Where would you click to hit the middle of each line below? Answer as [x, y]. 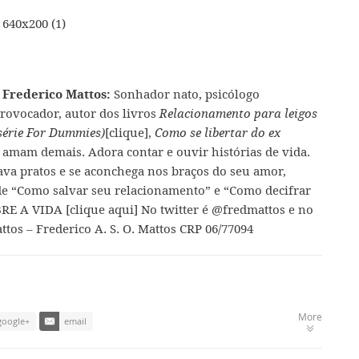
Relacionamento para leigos [238, 113]
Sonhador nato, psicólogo [185, 94]
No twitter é [175, 209]
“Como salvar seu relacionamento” [111, 190]
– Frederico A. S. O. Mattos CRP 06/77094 [138, 228]
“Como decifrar [267, 190]
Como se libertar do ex [217, 133]
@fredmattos [248, 209]
